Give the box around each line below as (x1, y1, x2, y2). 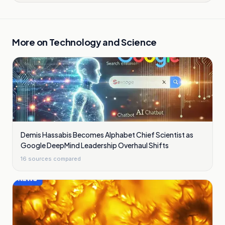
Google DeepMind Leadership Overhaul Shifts (21, 141, 169, 150)
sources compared (27, 155, 81, 162)
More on (12, 36, 49, 48)
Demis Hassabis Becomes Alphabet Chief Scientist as (21, 130, 193, 139)
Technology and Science (49, 36, 157, 48)
